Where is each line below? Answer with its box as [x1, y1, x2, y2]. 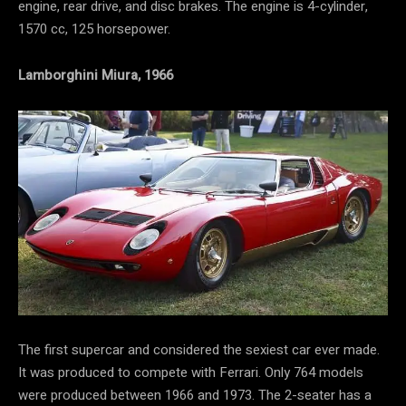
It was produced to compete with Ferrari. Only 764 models [18, 362, 363, 383]
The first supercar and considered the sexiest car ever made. [18, 340, 380, 361]
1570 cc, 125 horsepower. [18, 19, 170, 40]
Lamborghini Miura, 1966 [18, 65, 173, 86]
